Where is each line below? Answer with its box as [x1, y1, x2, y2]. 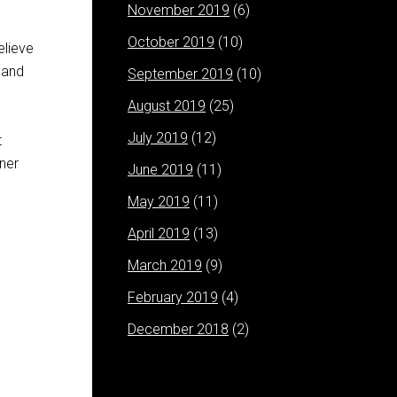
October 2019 [128, 34, 214, 51]
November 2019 [128, 2, 230, 19]
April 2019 [128, 225, 190, 242]
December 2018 [128, 321, 229, 338]
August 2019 [128, 97, 206, 114]
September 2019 [128, 66, 233, 82]
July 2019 [128, 129, 188, 146]
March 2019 [128, 257, 202, 274]
